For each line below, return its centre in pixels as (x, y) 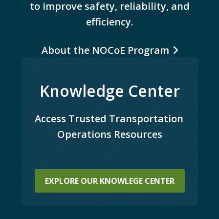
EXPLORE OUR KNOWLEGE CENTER (109, 181)
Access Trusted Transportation (109, 119)
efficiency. (109, 22)
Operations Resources (109, 134)
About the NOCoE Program (105, 50)
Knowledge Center (109, 91)
